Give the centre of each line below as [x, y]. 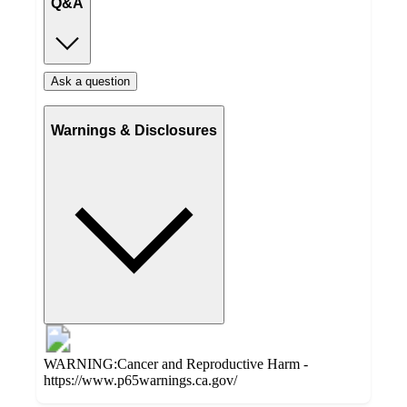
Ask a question [90, 82]
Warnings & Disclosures [134, 130]
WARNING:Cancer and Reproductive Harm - [176, 363]
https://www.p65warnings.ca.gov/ [140, 380]
